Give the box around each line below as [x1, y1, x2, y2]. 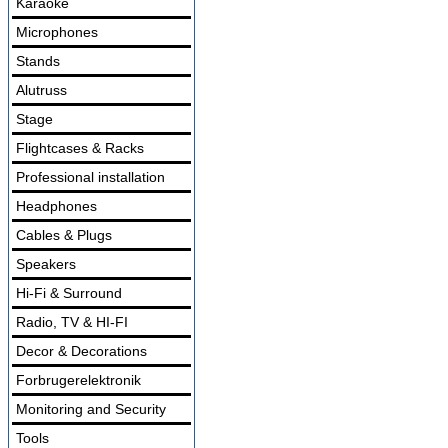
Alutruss [16, 82, 67, 98]
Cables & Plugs [16, 227, 112, 243]
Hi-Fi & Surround [16, 285, 122, 301]
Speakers [16, 256, 76, 272]
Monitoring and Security [16, 401, 166, 417]
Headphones [16, 198, 97, 214]
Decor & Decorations [16, 343, 147, 359]
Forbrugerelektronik [16, 372, 141, 388]
